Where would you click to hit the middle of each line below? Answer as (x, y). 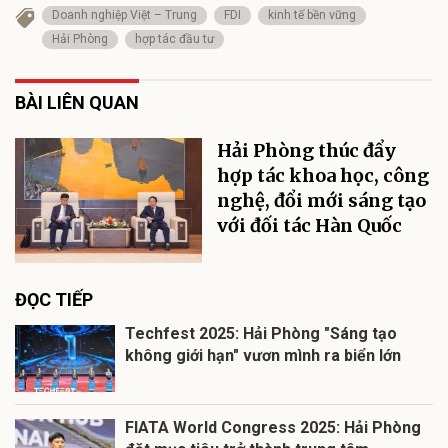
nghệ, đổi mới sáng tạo (322, 200)
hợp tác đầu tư (174, 39)
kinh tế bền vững (312, 15)
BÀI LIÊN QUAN (77, 102)
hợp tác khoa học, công (323, 175)
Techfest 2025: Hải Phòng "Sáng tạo (261, 333)
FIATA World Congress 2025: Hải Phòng (273, 427)
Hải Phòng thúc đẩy (307, 150)
